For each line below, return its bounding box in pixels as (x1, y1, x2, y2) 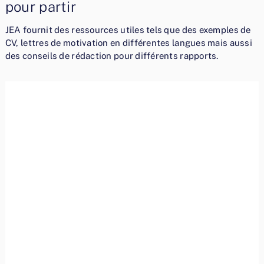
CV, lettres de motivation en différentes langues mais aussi (5, 38, 252, 48)
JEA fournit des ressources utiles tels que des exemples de (5, 25, 251, 35)
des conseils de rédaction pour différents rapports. (5, 51, 219, 61)
